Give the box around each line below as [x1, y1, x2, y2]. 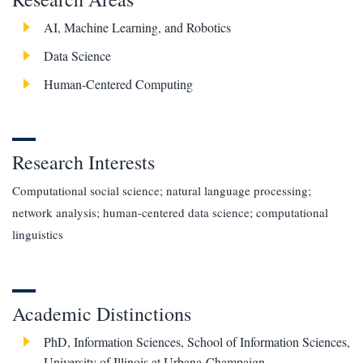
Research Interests [12, 149, 155, 176]
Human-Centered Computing [44, 75, 193, 93]
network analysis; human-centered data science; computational [12, 204, 328, 221]
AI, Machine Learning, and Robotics [44, 19, 231, 36]
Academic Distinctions [12, 301, 191, 327]
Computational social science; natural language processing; [12, 182, 311, 199]
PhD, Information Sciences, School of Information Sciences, [44, 333, 350, 351]
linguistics [12, 226, 63, 243]
